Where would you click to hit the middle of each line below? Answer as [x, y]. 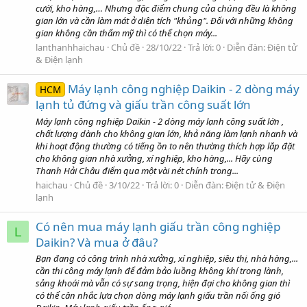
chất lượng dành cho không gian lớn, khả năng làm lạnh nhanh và [167, 133]
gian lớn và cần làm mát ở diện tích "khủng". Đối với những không [164, 20]
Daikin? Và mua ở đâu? [97, 243]
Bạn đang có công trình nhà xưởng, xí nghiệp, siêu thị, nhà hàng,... [167, 259]
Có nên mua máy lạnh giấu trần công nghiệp [158, 227]
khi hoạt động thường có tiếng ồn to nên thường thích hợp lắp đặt [165, 146]
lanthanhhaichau [70, 47]
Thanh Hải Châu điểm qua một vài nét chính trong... [137, 170]
